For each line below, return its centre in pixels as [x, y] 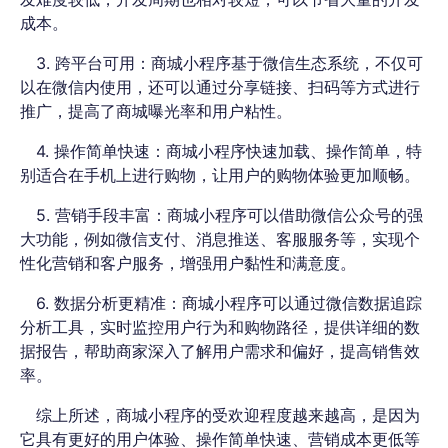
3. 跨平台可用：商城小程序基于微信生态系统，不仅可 [229, 62]
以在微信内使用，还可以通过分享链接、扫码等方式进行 [220, 86]
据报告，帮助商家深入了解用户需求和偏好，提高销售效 [220, 350]
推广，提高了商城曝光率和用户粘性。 [156, 110]
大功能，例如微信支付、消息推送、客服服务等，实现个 [220, 238]
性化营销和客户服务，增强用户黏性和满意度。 [188, 262]
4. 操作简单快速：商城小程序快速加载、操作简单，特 [229, 150]
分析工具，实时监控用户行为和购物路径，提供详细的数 [220, 326]
